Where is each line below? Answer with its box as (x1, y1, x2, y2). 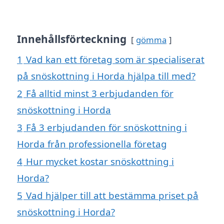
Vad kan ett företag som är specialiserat (26, 53, 204, 66)
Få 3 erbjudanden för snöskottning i (26, 121, 187, 134)
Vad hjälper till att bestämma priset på (26, 189, 198, 202)
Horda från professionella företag (17, 137, 167, 150)
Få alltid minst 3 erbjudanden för (26, 87, 173, 100)
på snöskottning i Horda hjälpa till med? (17, 69, 195, 82)
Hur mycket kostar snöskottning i (26, 155, 174, 168)
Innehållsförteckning (17, 32, 126, 46)
